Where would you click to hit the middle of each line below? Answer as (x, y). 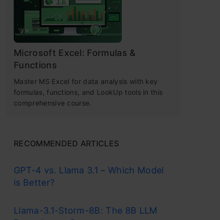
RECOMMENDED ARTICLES (67, 143)
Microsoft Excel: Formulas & (75, 53)
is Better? (34, 182)
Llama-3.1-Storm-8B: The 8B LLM (86, 210)
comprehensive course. (53, 103)
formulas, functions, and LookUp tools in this (88, 92)
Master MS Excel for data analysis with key (86, 81)
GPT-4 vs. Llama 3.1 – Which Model (89, 170)
